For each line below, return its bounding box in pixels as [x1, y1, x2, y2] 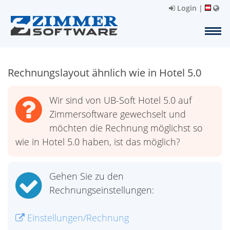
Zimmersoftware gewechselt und [49, 108, 186, 120]
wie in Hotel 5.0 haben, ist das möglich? [15, 136, 180, 148]
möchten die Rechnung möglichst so [49, 122, 203, 134]
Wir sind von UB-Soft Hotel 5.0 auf [49, 94, 191, 106]
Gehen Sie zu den [49, 170, 124, 182]
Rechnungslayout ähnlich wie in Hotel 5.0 [8, 66, 201, 80]
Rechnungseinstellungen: [49, 184, 154, 196]
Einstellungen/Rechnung [25, 212, 129, 224]
